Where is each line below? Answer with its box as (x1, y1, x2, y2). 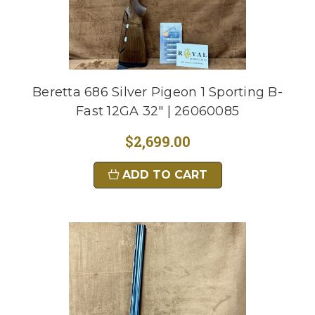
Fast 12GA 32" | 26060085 (76, 103, 239, 119)
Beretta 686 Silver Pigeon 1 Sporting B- (32, 84, 283, 100)
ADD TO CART (122, 168, 207, 181)
